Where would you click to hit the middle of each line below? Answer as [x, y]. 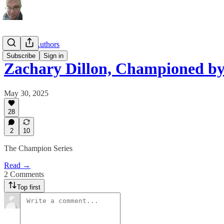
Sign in [53, 56]
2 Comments [24, 174]
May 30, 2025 [26, 93]
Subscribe [21, 56]
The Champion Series [38, 148]
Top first [29, 187]
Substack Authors [32, 44]
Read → [17, 165]
